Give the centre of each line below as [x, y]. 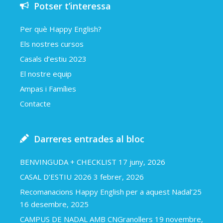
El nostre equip [46, 74]
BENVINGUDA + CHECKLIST [68, 162]
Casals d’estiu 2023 [53, 59]
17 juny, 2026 [142, 162]
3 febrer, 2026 [119, 177]
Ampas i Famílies [48, 89]
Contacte [35, 104]
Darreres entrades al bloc [89, 139]
